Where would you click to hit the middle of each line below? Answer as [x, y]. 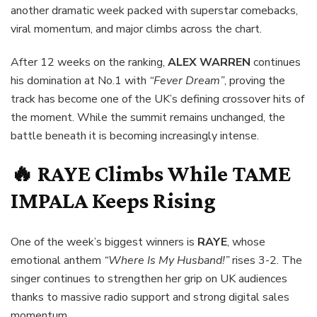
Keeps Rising [152, 201]
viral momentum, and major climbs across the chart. [136, 29]
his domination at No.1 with [80, 81]
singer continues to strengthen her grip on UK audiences [149, 278]
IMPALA [49, 201]
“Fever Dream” [187, 81]
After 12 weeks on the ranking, [89, 63]
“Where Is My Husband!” [167, 260]
